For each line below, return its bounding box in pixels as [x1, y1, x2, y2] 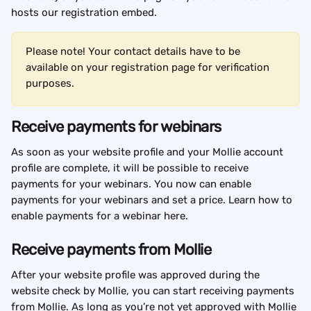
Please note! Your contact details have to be [26, 45, 243, 58]
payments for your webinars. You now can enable [11, 178, 254, 191]
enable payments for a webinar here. [11, 210, 188, 223]
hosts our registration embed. [11, 6, 157, 19]
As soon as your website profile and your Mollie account [11, 146, 286, 159]
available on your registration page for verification [26, 61, 272, 74]
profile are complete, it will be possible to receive [11, 162, 251, 175]
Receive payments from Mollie [11, 240, 212, 260]
